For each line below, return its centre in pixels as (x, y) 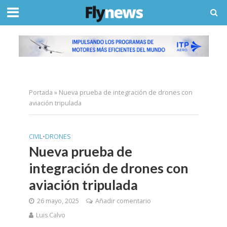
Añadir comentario (123, 201)
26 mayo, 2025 (58, 201)
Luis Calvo (50, 215)
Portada (41, 92)
